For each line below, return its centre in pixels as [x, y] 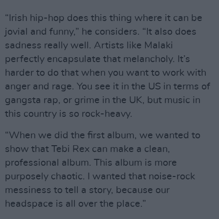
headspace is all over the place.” [76, 204]
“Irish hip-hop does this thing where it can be [104, 18]
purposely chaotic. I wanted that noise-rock [100, 176]
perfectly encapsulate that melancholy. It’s [98, 59]
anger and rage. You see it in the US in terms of [108, 86]
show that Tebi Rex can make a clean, [88, 149]
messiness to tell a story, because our [87, 190]
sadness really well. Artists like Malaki [89, 45]
